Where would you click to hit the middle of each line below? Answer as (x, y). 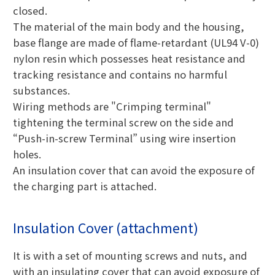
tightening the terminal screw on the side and (123, 122)
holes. (27, 154)
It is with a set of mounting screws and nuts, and (130, 256)
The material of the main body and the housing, (128, 26)
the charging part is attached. (84, 186)
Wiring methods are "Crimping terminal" (112, 106)
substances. (41, 90)
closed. (30, 10)
